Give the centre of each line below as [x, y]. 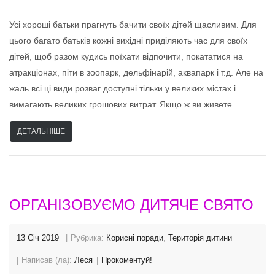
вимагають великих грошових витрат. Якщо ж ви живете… [125, 104]
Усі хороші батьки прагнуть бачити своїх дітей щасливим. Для [133, 24]
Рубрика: [88, 238]
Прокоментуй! [127, 260]
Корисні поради [135, 238]
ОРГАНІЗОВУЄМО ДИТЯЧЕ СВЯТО [131, 204]
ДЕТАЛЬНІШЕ [41, 131]
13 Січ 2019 [38, 238]
